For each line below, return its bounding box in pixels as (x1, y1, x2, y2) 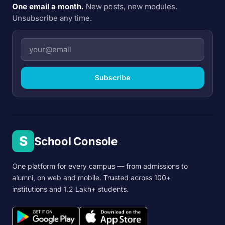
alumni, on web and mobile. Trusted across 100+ (12, 173, 171, 182)
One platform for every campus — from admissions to (12, 162, 188, 170)
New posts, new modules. (86, 2, 177, 11)
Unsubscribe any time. (12, 13, 92, 23)
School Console (34, 135, 118, 148)
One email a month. (12, 2, 84, 11)
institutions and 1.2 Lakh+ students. (12, 185, 129, 193)
